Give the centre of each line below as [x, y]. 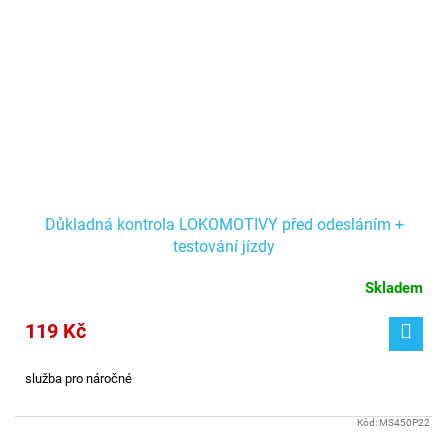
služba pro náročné [78, 378]
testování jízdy [224, 246]
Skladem [394, 287]
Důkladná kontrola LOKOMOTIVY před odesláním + [224, 224]
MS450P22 [404, 422]
